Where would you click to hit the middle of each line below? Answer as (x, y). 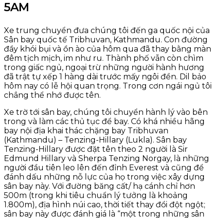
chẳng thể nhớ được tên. (52, 95)
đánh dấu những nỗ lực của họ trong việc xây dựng (104, 177)
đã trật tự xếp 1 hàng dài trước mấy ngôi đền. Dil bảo (105, 76)
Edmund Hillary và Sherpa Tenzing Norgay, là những (107, 158)
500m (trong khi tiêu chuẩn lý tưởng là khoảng (96, 195)
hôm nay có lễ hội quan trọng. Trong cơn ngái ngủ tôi (108, 86)
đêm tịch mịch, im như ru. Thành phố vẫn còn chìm (104, 58)
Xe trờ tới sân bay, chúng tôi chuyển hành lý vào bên (106, 112)
